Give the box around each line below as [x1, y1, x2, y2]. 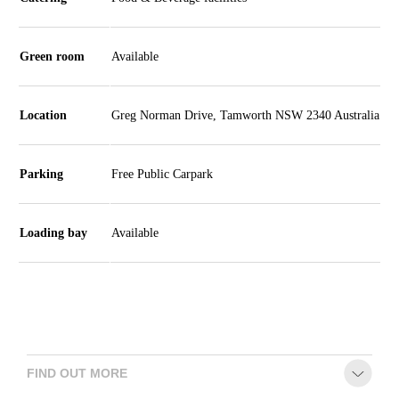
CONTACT [117, 28, 195, 45]
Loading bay [20, 226, 87, 240]
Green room [20, 50, 85, 64]
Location [20, 109, 67, 123]
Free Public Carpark [111, 167, 213, 182]
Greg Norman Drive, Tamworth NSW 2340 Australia [111, 109, 379, 123]
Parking [20, 167, 63, 182]
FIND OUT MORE [27, 366, 127, 381]
